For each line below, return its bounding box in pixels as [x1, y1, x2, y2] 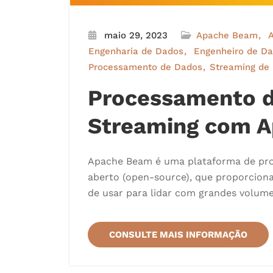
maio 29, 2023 [104, 30, 168, 41]
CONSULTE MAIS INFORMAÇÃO [109, 229, 247, 240]
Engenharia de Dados [88, 46, 183, 57]
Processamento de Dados [88, 62, 202, 73]
